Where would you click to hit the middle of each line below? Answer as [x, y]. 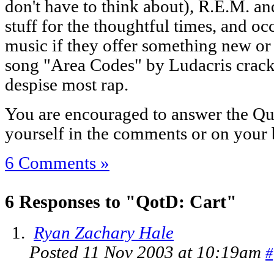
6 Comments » [57, 163]
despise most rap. [67, 84]
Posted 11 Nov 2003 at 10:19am [147, 253]
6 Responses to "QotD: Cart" [121, 201]
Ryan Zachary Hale [104, 233]
